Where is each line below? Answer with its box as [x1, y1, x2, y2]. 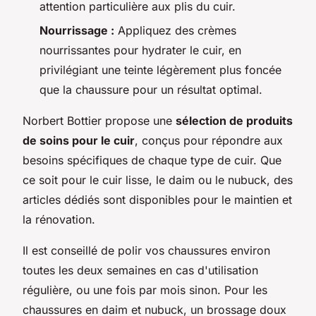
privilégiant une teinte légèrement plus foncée [39, 63, 281, 78]
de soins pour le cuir [23, 133, 135, 148]
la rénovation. [23, 212, 95, 227]
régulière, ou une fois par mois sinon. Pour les [23, 283, 267, 298]
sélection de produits [176, 114, 293, 128]
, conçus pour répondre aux [135, 133, 283, 148]
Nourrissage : [39, 23, 114, 38]
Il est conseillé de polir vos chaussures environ [23, 243, 270, 258]
